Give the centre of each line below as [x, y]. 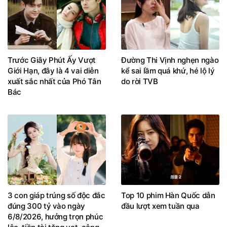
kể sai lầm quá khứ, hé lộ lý [168, 70]
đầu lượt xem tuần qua [160, 206]
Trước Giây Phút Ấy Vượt [52, 60]
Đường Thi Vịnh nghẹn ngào [170, 60]
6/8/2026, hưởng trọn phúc [55, 217]
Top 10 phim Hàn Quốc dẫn [168, 196]
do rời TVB [140, 81]
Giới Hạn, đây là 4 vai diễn [53, 70]
